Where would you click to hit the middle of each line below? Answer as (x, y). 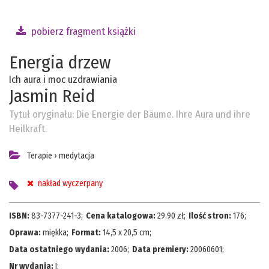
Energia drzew (60, 63)
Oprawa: (26, 233)
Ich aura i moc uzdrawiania (63, 80)
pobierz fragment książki (82, 32)
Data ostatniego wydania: (60, 250)
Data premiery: (161, 250)
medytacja (77, 156)
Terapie (40, 156)
